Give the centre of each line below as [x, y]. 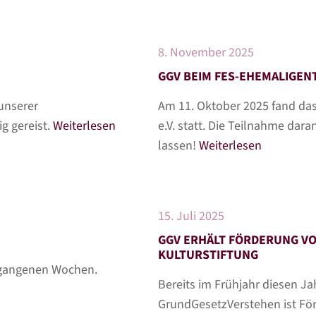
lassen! [178, 146]
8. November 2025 [206, 53]
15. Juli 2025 [191, 216]
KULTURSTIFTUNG [208, 255]
